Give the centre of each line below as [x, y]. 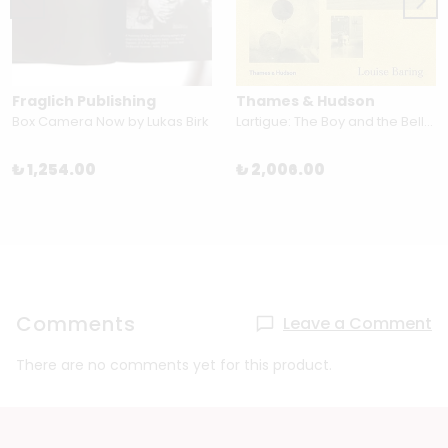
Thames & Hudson [305, 101]
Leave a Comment [357, 324]
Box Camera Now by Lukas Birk [110, 122]
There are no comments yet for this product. [174, 365]
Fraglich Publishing [84, 101]
